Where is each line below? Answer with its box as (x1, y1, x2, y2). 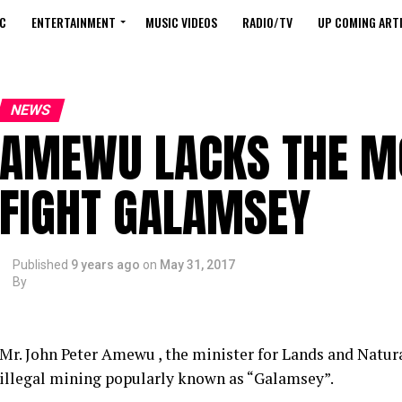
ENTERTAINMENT (31, 13, 116, 31)
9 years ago (71, 258, 140, 272)
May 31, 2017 (160, 258, 235, 272)
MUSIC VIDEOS (145, 13, 217, 31)
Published (13, 258, 68, 272)
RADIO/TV (242, 13, 293, 31)
